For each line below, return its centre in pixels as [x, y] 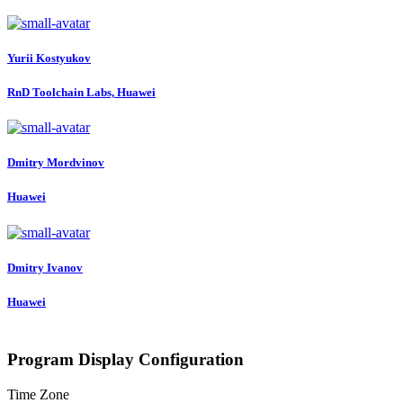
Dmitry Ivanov [45, 267]
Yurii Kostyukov [49, 58]
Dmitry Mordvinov [56, 163]
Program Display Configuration [125, 359]
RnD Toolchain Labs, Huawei [81, 92]
